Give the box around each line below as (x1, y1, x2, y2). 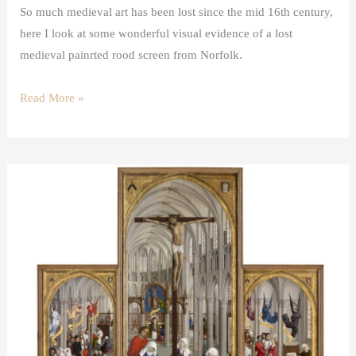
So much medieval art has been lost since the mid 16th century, (20, 6, 334, 19)
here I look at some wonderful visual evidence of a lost (20, 27, 293, 41)
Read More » (20, 91, 85, 104)
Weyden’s (19, 274, 68, 288)
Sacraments (19, 317, 76, 331)
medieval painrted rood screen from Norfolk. (20, 48, 243, 62)
